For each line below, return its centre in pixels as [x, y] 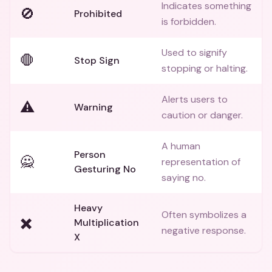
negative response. [204, 230]
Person [90, 155]
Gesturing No [105, 169]
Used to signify [194, 53]
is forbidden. [189, 22]
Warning [93, 107]
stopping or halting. [205, 68]
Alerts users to [195, 99]
